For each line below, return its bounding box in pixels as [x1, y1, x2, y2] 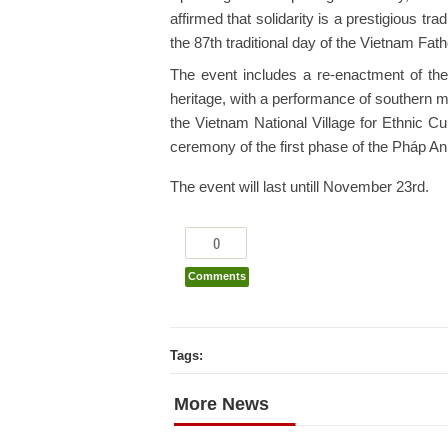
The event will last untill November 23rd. [170, 179, 429, 195]
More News [174, 394, 269, 414]
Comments [188, 270, 246, 282]
